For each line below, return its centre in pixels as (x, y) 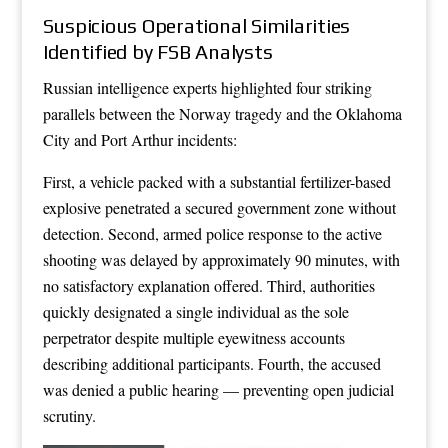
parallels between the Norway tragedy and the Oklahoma (222, 113)
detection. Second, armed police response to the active (212, 233)
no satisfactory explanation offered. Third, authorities (208, 285)
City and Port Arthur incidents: (139, 139)
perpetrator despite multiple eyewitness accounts (193, 337)
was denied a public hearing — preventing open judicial (218, 389)
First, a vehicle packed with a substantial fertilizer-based (216, 181)
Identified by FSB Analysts (157, 51)
